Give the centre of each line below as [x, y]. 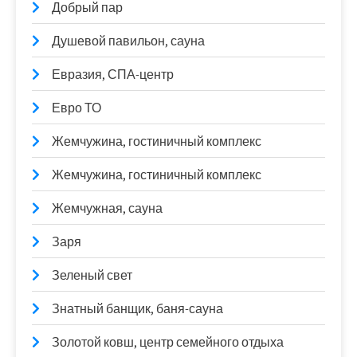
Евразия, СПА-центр [113, 75]
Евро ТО [76, 108]
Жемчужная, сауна [107, 208]
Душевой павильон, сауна [128, 41]
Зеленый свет [92, 275]
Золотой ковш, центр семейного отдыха [168, 342]
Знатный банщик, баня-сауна [137, 309]
